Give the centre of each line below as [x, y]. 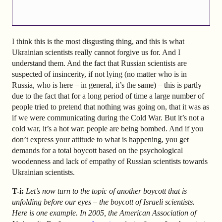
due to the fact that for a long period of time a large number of [108, 96]
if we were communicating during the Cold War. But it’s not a [108, 117]
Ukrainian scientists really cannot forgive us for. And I [96, 52]
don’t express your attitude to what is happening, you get [100, 139]
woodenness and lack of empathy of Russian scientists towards [110, 161]
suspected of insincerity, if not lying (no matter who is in [99, 74]
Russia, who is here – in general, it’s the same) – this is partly [107, 85]
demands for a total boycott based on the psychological [97, 150]
